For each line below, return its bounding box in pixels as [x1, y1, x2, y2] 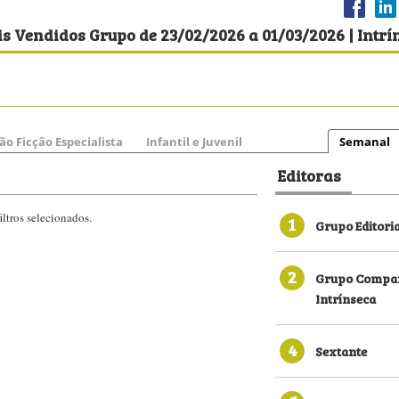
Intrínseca [315, 289, 376, 307]
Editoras [277, 162, 341, 187]
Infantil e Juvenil [146, 134, 242, 150]
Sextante [315, 341, 367, 360]
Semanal [339, 134, 390, 150]
